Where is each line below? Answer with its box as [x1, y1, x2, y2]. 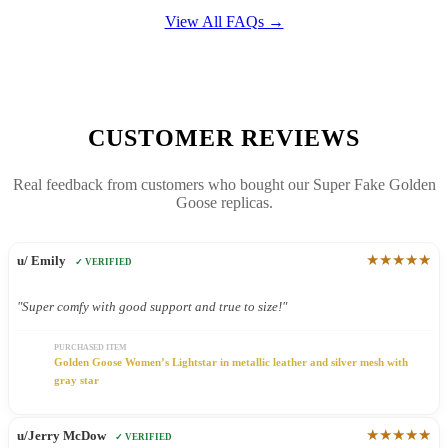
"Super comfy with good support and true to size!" [17, 299, 287, 315]
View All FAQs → [164, 13, 284, 31]
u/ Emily [17, 253, 66, 269]
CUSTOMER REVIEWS [88, 125, 360, 152]
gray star [54, 374, 100, 387]
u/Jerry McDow [17, 428, 106, 444]
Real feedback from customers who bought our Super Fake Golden [12, 176, 436, 194]
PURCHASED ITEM [54, 343, 128, 353]
